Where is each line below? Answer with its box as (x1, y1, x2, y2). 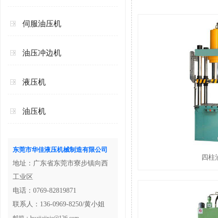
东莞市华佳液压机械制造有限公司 (13, 146, 108, 153)
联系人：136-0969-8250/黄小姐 (13, 200, 105, 208)
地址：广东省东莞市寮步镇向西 (13, 160, 108, 167)
